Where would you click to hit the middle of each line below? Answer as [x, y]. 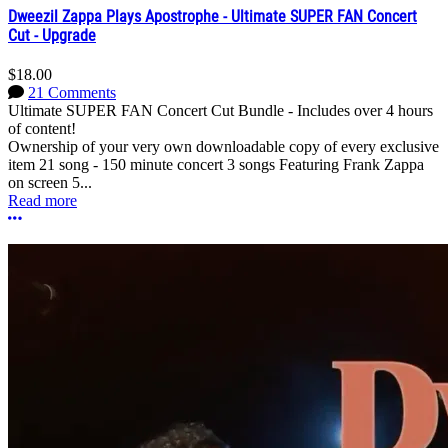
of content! [42, 129]
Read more [42, 201]
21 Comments [72, 93]
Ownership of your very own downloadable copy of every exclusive [223, 147]
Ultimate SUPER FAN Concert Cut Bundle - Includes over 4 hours [220, 111]
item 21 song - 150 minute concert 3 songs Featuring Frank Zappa [216, 165]
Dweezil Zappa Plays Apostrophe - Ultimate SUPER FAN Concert [212, 17]
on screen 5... [50, 183]
